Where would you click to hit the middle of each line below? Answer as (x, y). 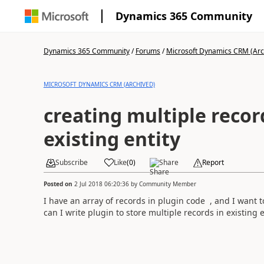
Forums (148, 51)
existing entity (152, 139)
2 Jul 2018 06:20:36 (101, 184)
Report (213, 162)
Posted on (59, 184)
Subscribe (71, 162)
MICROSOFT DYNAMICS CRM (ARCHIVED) (99, 84)
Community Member (167, 184)
